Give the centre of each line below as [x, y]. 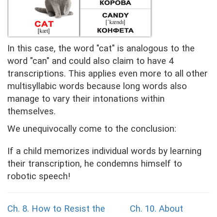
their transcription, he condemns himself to [95, 164]
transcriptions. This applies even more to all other [108, 74]
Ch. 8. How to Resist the [56, 209]
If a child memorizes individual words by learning [104, 151]
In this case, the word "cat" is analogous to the [101, 49]
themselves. [31, 112]
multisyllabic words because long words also [97, 86]
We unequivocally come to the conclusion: [92, 129]
